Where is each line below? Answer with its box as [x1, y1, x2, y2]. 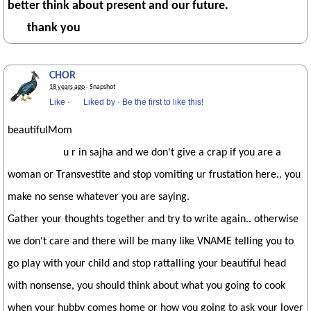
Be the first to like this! [122, 97, 203, 107]
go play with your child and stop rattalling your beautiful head [8, 258, 286, 269]
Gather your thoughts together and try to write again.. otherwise [8, 214, 299, 225]
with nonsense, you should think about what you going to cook [8, 280, 285, 292]
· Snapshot [85, 83, 115, 91]
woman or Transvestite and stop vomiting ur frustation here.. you [8, 169, 301, 180]
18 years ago [49, 83, 85, 91]
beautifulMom [8, 125, 72, 136]
